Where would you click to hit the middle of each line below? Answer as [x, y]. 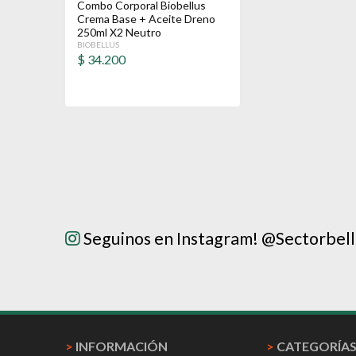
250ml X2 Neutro [119, 32]
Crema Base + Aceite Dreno [146, 19]
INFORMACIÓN [120, 346]
